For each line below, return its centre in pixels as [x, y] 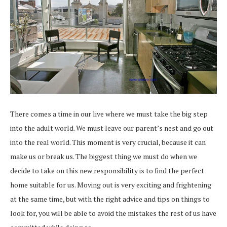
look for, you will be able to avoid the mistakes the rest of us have [113, 213]
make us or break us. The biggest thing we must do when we [104, 156]
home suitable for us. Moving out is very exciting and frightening [111, 184]
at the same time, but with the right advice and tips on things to [110, 199]
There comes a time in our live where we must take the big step [109, 113]
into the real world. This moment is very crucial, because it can [108, 142]
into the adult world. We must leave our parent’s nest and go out [112, 128]
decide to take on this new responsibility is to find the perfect [107, 170]
